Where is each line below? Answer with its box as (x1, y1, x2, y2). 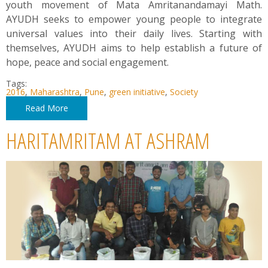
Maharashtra (30, 86, 80, 98)
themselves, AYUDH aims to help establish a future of (6, 41, 262, 54)
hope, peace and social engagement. (6, 55, 169, 69)
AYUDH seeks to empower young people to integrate (6, 12, 262, 26)
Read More (25, 102, 68, 114)
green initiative (109, 86, 165, 98)
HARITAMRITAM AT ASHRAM (6, 124, 210, 156)
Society (170, 86, 198, 98)
